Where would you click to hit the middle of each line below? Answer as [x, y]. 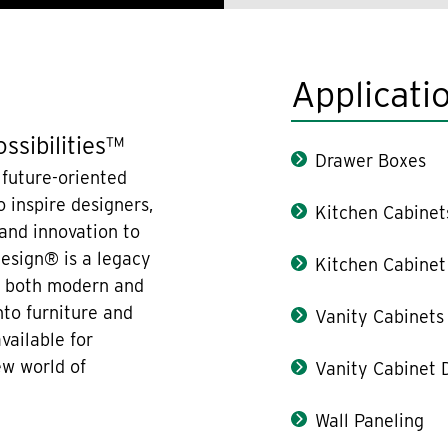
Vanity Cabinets [380, 316]
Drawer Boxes [371, 160]
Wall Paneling [370, 420]
